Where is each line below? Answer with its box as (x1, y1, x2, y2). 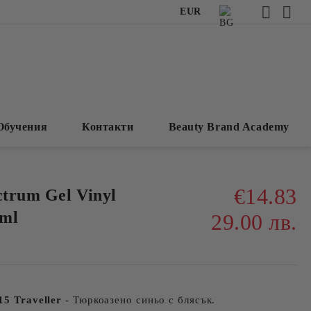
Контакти (82, 121, 134, 133)
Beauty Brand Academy (168, 121, 289, 133)
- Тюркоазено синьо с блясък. (62, 294, 216, 305)
